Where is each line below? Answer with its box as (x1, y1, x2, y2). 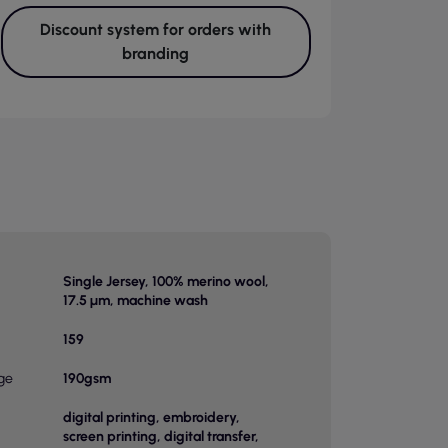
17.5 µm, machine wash (62, 292, 208, 309)
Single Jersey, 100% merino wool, (62, 273, 269, 290)
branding (122, 44, 190, 63)
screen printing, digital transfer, (62, 428, 259, 445)
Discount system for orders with (40, 20, 272, 39)
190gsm (62, 370, 111, 387)
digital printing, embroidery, (62, 409, 240, 426)
